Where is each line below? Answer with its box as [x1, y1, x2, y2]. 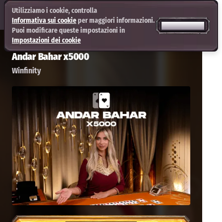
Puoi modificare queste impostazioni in [12, 26, 125, 35]
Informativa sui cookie [12, 16, 76, 25]
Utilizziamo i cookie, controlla [12, 6, 97, 15]
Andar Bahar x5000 [12, 51, 89, 62]
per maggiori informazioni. [76, 16, 155, 25]
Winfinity [12, 66, 41, 75]
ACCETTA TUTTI [162, 21, 204, 30]
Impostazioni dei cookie [12, 36, 81, 45]
